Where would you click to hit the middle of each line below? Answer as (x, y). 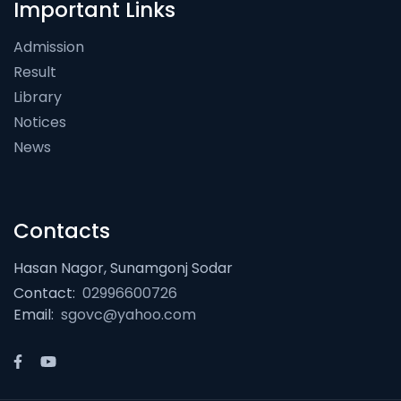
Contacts (62, 231)
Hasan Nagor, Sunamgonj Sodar (123, 269)
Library (38, 98)
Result (35, 73)
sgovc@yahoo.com (128, 315)
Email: (34, 315)
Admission (49, 47)
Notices (40, 123)
